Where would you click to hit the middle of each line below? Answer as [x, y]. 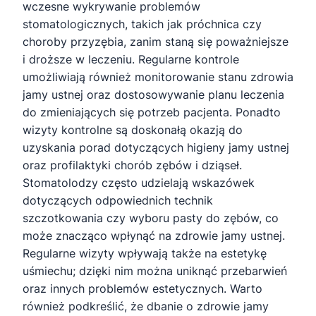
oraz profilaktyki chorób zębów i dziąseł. [132, 165]
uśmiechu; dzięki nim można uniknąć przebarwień [155, 271]
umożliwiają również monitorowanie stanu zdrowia [158, 77]
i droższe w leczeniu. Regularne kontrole [131, 60]
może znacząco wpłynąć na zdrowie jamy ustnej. [154, 236]
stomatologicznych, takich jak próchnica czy [142, 24]
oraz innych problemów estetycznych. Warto [142, 289]
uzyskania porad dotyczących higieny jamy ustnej [156, 148]
